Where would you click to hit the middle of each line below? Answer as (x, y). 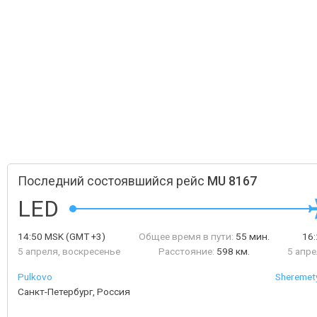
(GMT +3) (85, 236)
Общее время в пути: (186, 236)
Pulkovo (35, 277)
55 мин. (252, 236)
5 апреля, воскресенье (69, 251)
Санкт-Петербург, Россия (74, 292)
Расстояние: (186, 251)
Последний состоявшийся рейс (113, 181)
